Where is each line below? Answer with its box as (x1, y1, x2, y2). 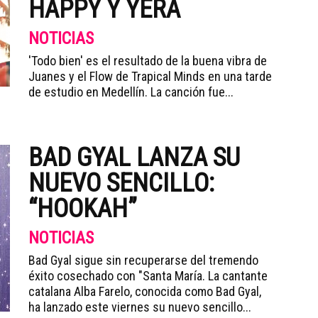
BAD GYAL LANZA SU (28, 143, 240, 172)
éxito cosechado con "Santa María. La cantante (28, 268, 268, 283)
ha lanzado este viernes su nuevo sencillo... (28, 300, 251, 314)
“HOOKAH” (28, 194, 137, 224)
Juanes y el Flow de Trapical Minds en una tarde (28, 69, 272, 84)
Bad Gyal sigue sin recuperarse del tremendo (28, 253, 258, 268)
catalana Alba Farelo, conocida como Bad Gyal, (28, 284, 261, 299)
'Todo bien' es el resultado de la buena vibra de (28, 53, 267, 68)
